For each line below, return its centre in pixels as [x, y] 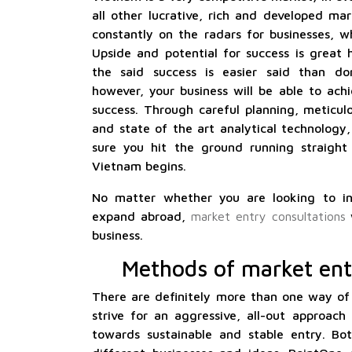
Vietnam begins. [139, 166]
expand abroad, [141, 216]
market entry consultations [268, 216]
